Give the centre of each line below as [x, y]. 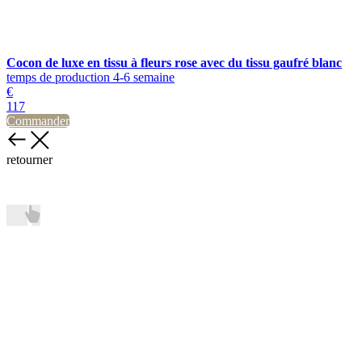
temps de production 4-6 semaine [90, 77]
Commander [38, 121]
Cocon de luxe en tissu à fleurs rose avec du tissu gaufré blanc [174, 63]
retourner [29, 160]
